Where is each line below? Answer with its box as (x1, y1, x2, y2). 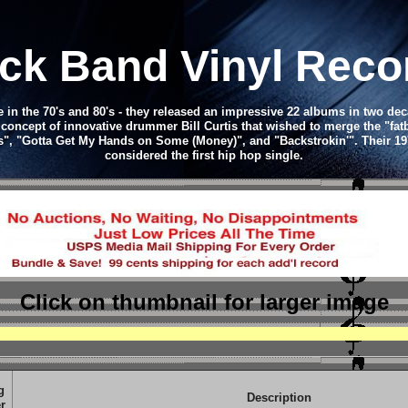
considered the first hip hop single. (105, 148, 303, 162)
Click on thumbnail (19, 290, 224, 314)
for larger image (223, 290, 389, 314)
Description (246, 391, 311, 404)
